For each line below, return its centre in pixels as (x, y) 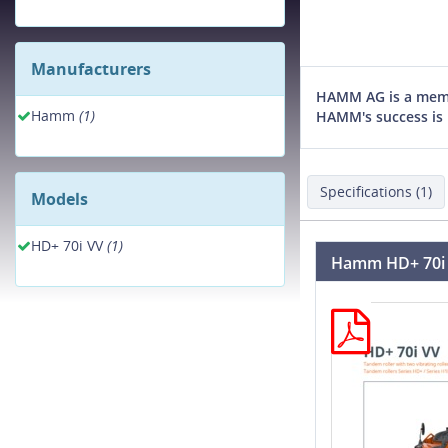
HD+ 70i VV (69, 245)
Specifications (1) (376, 191)
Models (59, 199)
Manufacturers (91, 69)
